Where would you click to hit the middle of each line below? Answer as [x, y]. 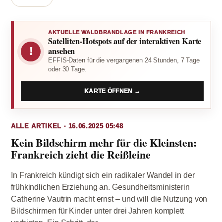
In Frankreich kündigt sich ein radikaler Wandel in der [103, 175]
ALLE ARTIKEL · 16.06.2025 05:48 [67, 126]
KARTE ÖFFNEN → [112, 91]
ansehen [62, 51]
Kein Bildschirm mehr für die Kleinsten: [104, 142]
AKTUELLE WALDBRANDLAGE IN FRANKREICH [117, 32]
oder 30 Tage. [67, 69]
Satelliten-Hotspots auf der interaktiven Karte [125, 41]
